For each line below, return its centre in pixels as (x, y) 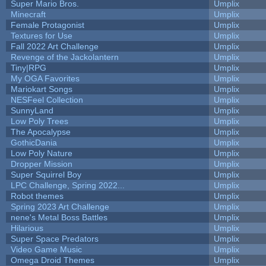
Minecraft (28, 14)
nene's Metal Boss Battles (59, 217)
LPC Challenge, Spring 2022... (67, 185)
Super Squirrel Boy (46, 174)
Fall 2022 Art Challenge (54, 46)
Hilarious (27, 228)
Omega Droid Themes (52, 260)
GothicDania (34, 142)
